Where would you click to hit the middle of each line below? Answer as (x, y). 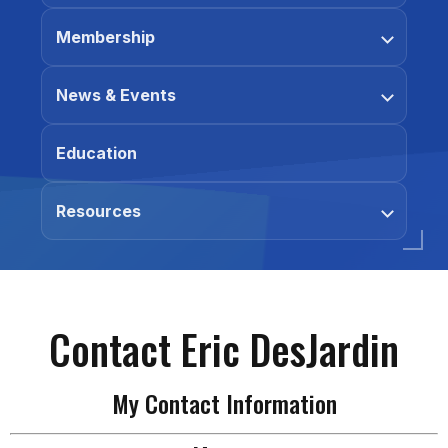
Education (96, 153)
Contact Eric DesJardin (224, 349)
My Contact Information (224, 403)
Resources (98, 211)
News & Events (116, 95)
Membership (105, 37)
